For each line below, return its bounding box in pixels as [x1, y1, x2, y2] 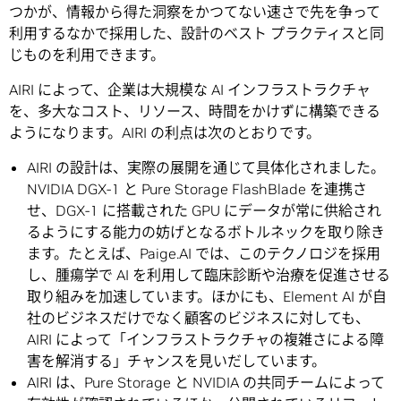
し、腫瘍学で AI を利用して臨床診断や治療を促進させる [27, 266, 390, 285]
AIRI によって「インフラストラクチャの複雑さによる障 [27, 330, 384, 349]
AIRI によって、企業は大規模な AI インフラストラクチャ [9, 81, 371, 99]
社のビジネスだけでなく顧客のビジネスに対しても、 [27, 309, 370, 328]
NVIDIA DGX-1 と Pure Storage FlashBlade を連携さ [27, 180, 367, 199]
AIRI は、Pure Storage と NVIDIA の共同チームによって [27, 373, 385, 392]
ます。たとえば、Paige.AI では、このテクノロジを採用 [27, 244, 380, 263]
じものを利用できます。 [9, 46, 165, 64]
